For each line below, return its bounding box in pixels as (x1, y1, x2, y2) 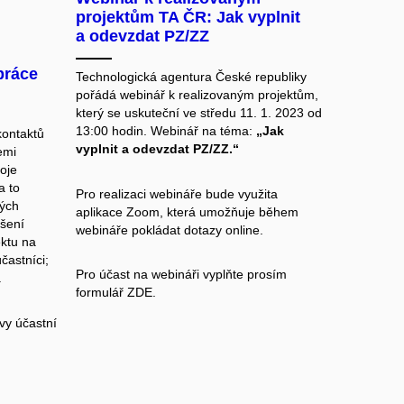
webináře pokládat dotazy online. (75, 222, 263, 237)
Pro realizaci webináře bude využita (75, 186, 278, 201)
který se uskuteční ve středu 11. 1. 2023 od (75, 106, 322, 121)
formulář (75, 285, 127, 300)
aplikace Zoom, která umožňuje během (75, 204, 298, 219)
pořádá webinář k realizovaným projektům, (75, 87, 318, 103)
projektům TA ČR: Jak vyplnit (75, 8, 300, 27)
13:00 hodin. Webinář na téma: (75, 124, 256, 139)
